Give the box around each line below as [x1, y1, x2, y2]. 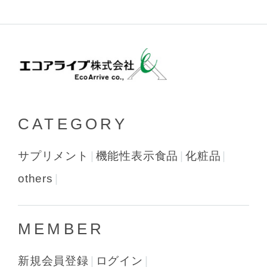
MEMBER [18, 220, 105, 238]
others [18, 172, 53, 185]
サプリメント [18, 150, 89, 163]
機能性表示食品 [95, 150, 179, 163]
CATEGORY [18, 115, 128, 133]
